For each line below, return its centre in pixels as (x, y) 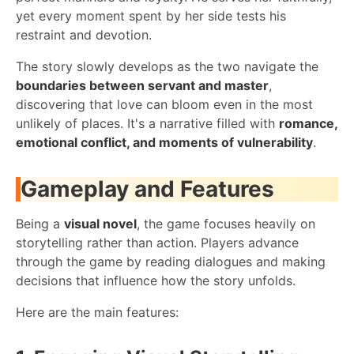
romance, (308, 123)
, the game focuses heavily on (226, 223)
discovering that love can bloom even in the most (164, 104)
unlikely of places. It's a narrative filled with (147, 123)
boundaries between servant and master (142, 85)
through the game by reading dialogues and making (171, 261)
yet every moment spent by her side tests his (151, 15)
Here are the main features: (97, 312)
